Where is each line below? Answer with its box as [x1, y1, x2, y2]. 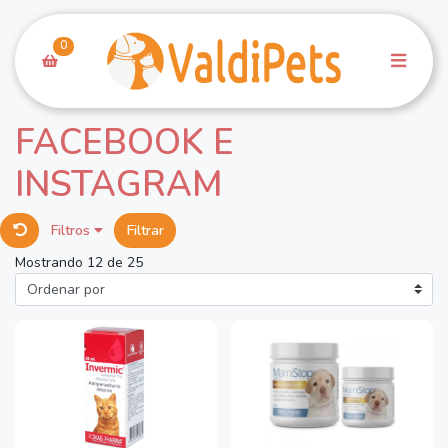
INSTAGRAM [15, 160, 223, 208]
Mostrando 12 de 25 [15, 252, 143, 272]
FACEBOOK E [15, 118, 234, 166]
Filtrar [126, 221, 164, 240]
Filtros [50, 221, 94, 240]
